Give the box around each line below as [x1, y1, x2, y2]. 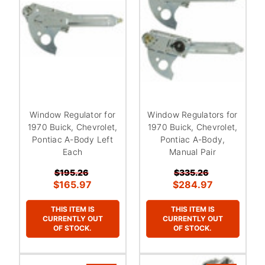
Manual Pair [169, 146, 216, 157]
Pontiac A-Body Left [32, 134, 113, 144]
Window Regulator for [30, 109, 115, 119]
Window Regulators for [147, 109, 238, 119]
